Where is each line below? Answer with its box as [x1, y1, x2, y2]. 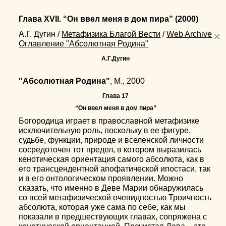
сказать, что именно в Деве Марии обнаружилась [19, 184, 204, 192]
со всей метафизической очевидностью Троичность [19, 193, 212, 202]
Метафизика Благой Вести [62, 30, 161, 38]
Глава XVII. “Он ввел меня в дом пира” [19, 15, 174, 23]
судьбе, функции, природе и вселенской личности [19, 136, 204, 144]
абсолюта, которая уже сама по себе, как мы [19, 203, 186, 211]
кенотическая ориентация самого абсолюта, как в [19, 155, 205, 163]
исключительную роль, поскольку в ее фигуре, [19, 126, 191, 135]
